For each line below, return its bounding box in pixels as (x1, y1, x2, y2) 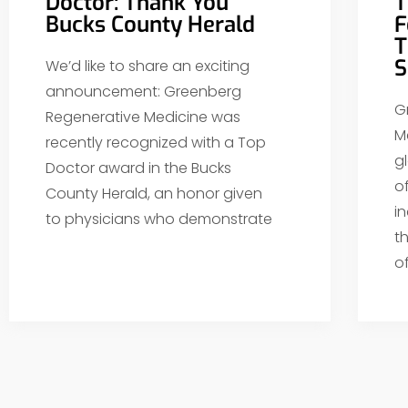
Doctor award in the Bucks (46, 157, 231, 178)
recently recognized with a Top (46, 131, 266, 153)
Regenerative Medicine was (46, 106, 240, 127)
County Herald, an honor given (46, 182, 262, 204)
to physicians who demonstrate (46, 208, 272, 229)
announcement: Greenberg (46, 80, 241, 102)
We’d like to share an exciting (46, 55, 250, 76)
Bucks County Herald (46, 9, 255, 39)
